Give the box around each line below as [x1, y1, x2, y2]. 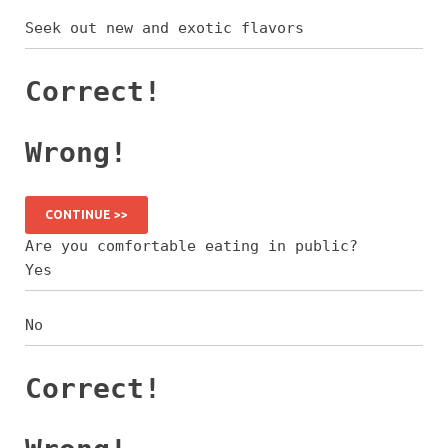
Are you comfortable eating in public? [25, 237, 358, 256]
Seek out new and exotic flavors [25, 19, 304, 38]
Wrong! [25, 135, 127, 169]
